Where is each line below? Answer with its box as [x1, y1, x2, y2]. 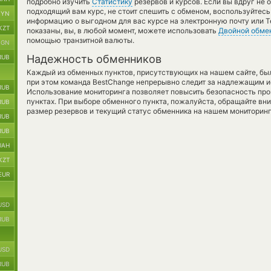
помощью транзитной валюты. [27, 36, 134, 45]
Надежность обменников [27, 53, 162, 65]
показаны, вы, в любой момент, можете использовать [27, 26, 218, 35]
